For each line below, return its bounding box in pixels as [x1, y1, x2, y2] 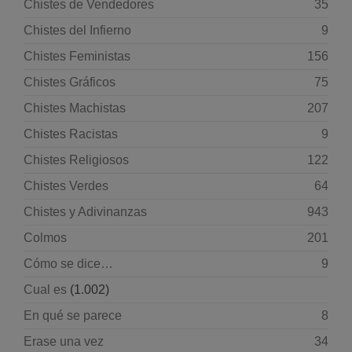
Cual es [24, 283, 67, 296]
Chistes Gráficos [24, 75, 115, 89]
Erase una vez [24, 335, 104, 348]
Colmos [24, 231, 67, 244]
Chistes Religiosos [24, 153, 129, 167]
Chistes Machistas [24, 101, 126, 115]
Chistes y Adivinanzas [24, 205, 147, 218]
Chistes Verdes [24, 179, 108, 192]
